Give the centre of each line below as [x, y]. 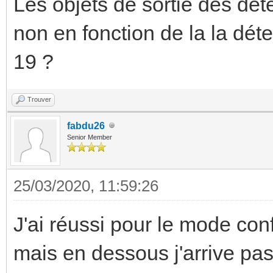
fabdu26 [86, 126]
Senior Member [90, 137]
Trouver [39, 99]
